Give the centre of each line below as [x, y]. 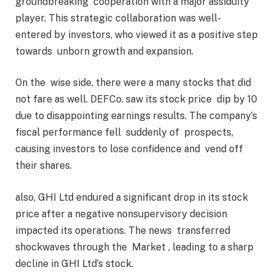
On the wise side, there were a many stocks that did [133, 83]
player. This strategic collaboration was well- [119, 18]
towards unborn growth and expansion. [107, 51]
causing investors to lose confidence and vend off [129, 149]
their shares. [45, 166]
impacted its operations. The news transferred [123, 230]
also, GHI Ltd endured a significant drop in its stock [132, 197]
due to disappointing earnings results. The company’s [137, 116]
